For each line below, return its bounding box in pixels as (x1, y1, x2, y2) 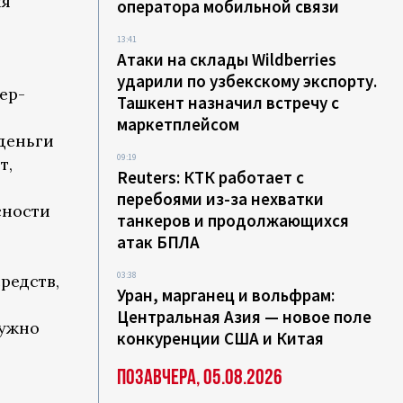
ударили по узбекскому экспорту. (117, 70, 378, 92)
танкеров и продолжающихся (117, 210, 350, 231)
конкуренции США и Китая (117, 327, 325, 349)
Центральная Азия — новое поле (117, 306, 372, 327)
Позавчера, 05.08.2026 (117, 364, 283, 390)
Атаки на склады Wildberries (117, 49, 337, 70)
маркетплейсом (117, 113, 240, 135)
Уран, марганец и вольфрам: (117, 284, 336, 306)
